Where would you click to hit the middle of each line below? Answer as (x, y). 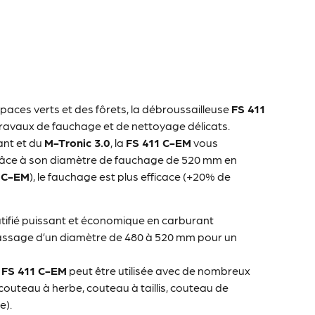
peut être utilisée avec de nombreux (159, 271)
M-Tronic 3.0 (78, 142)
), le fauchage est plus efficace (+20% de (130, 176)
